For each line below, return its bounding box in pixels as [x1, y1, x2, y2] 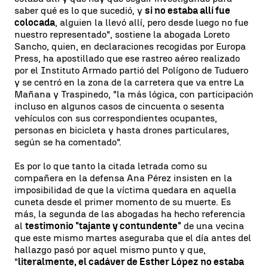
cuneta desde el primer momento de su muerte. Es [14, 196, 231, 208]
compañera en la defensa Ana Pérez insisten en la [14, 172, 232, 184]
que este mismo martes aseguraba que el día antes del [14, 232, 251, 243]
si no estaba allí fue [145, 4, 230, 16]
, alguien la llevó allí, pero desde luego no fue [55, 16, 248, 28]
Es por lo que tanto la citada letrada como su [14, 160, 207, 172]
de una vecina [181, 220, 244, 232]
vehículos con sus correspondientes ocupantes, [14, 112, 217, 124]
